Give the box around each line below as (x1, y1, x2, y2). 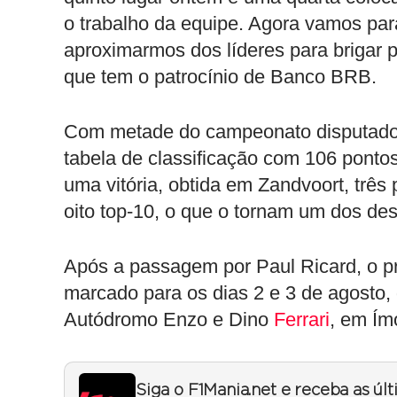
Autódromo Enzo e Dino (64, 307, 274, 331)
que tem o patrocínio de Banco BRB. (64, 65, 377, 88)
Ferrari (274, 307, 330, 331)
